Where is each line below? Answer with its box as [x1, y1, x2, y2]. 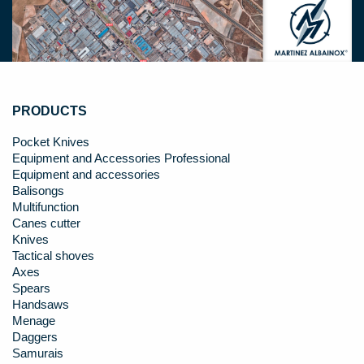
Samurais [12, 346, 63, 360]
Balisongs [12, 184, 64, 197]
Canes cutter [12, 216, 80, 230]
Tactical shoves [12, 249, 94, 262]
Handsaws [12, 297, 69, 311]
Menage [12, 314, 55, 327]
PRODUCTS [12, 103, 87, 118]
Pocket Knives [12, 135, 89, 149]
